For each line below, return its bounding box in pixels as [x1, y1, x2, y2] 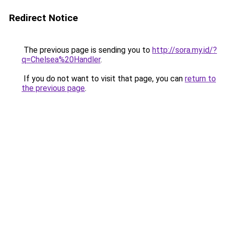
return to [185, 74, 216, 83]
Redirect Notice [9, 12, 78, 24]
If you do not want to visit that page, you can [22, 74, 185, 83]
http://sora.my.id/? [152, 45, 217, 55]
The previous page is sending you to [22, 45, 152, 55]
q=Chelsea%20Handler [22, 55, 100, 64]
